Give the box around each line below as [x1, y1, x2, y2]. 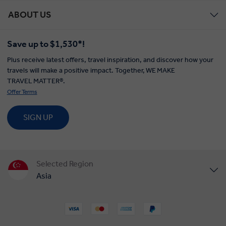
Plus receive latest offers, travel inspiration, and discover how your [7, 55, 213, 65]
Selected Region [36, 159, 93, 169]
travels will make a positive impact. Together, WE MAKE [7, 66, 175, 75]
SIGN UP [23, 112, 53, 123]
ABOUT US [8, 9, 51, 21]
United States [36, 191, 85, 201]
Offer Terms [7, 88, 37, 96]
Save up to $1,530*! [7, 38, 85, 50]
